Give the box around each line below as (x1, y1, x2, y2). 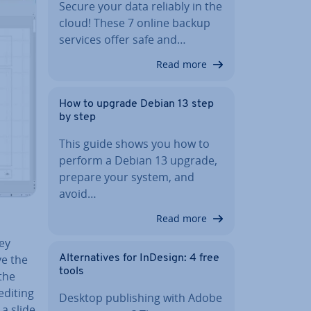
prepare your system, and (59, 169, 194, 185)
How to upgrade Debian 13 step (59, 98, 214, 110)
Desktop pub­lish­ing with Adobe (59, 289, 222, 305)
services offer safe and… (59, 31, 186, 47)
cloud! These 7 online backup (59, 15, 210, 31)
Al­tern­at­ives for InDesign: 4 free (59, 252, 219, 264)
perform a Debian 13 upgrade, (59, 152, 217, 168)
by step (59, 111, 96, 123)
